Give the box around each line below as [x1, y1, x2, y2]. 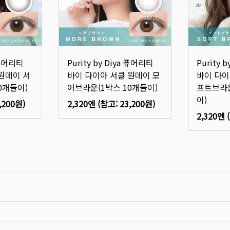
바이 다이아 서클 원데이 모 [67, 68, 160, 81]
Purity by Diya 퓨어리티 [67, 56, 154, 69]
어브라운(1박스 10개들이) [67, 81, 158, 93]
